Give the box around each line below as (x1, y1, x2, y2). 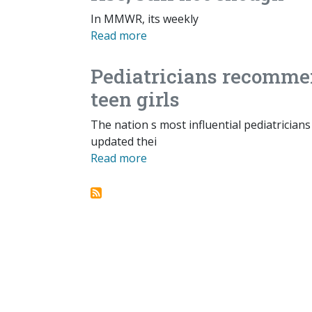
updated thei (91, 134, 157, 150)
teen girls (91, 86, 180, 113)
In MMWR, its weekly (91, 11, 198, 27)
